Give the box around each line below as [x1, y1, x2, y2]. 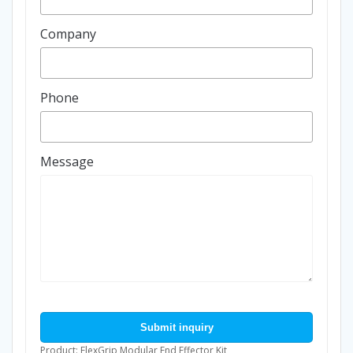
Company [40, 25, 96, 43]
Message [40, 153, 94, 170]
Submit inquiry [139, 321, 214, 333]
